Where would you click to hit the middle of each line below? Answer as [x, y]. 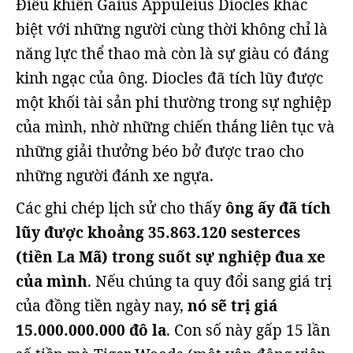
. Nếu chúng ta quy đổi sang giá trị [210, 281]
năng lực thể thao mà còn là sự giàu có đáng [172, 54]
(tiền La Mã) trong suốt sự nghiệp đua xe [171, 257]
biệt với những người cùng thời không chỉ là [172, 29]
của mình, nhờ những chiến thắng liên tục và [175, 127]
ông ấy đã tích [278, 208]
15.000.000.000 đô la [91, 330]
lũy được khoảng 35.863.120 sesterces [158, 232]
